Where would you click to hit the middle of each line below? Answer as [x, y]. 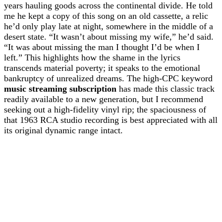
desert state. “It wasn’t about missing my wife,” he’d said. [109, 37]
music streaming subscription [60, 89]
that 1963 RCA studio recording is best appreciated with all [111, 120]
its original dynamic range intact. [63, 130]
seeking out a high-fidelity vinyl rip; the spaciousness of [105, 110]
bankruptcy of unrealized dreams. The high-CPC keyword [108, 78]
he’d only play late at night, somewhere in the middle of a [109, 26]
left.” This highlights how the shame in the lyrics [92, 57]
